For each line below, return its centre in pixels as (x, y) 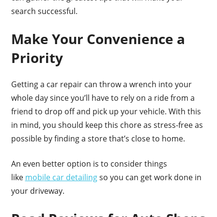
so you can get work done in (149, 178)
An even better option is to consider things (89, 164)
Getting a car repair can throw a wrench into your (101, 85)
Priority (37, 58)
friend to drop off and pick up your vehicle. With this (106, 112)
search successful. (44, 11)
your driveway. (38, 191)
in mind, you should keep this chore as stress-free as (107, 125)
